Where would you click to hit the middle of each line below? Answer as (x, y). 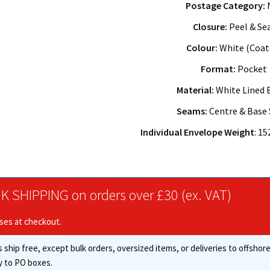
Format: (218, 68)
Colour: (202, 47)
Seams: (193, 111)
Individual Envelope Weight (198, 132)
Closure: (210, 26)
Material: (196, 89)
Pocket (252, 68)
